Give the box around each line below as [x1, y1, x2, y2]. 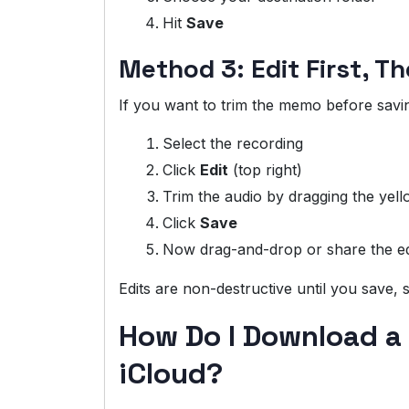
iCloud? [119, 355, 223, 393]
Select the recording [163, 134, 303, 153]
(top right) [228, 161, 302, 180]
